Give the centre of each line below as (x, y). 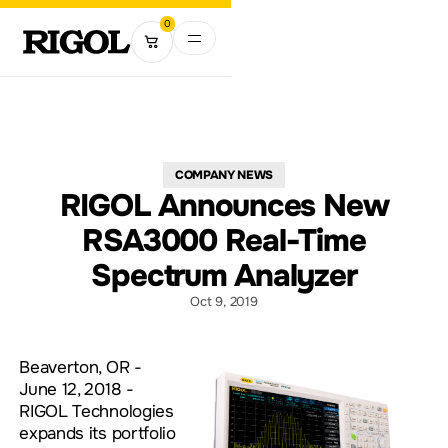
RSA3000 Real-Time (224, 241)
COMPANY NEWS (224, 175)
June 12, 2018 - (76, 389)
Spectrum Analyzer (224, 276)
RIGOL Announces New (224, 206)
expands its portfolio (97, 433)
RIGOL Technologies (96, 411)
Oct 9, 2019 (224, 302)
